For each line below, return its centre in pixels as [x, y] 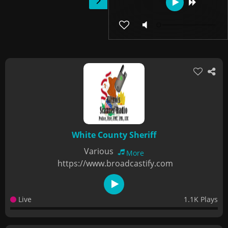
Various [100, 151]
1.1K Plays [201, 199]
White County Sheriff [114, 135]
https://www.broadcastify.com [115, 163]
